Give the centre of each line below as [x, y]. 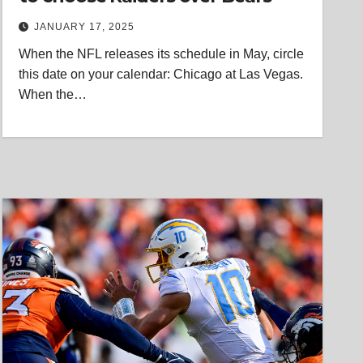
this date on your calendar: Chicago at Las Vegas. [161, 74]
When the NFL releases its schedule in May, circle [162, 54]
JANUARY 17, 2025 [85, 27]
